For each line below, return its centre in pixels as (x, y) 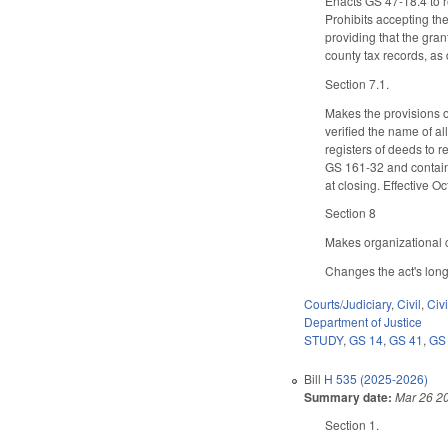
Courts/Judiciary (348, 303)
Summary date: (348, 396)
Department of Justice (363, 321)
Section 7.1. (357, 83)
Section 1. (352, 424)
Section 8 (351, 213)
